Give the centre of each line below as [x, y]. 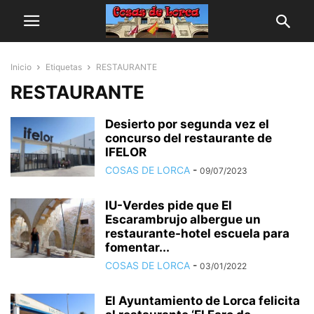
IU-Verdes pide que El [169, 205]
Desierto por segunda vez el [187, 124]
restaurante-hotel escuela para [197, 233]
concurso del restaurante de [189, 138]
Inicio [21, 67]
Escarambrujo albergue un [183, 219]
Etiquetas [64, 67]
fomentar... [137, 247]
